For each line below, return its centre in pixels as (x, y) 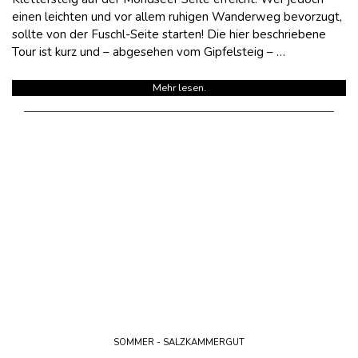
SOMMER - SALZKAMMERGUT (179, 342)
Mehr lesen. (179, 88)
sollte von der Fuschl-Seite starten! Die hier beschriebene (169, 34)
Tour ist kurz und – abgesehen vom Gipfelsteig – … (149, 52)
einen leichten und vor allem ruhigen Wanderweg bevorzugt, (177, 16)
